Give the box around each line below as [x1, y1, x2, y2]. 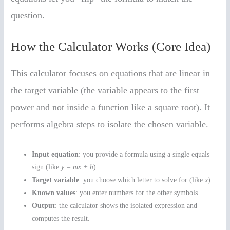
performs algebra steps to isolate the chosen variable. [11, 119, 209, 130]
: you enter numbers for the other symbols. [75, 189, 200, 197]
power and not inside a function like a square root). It [11, 102, 210, 113]
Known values [32, 189, 76, 197]
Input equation [32, 150, 79, 159]
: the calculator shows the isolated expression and [55, 202, 198, 210]
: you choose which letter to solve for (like [79, 176, 205, 184]
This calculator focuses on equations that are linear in [11, 68, 210, 79]
